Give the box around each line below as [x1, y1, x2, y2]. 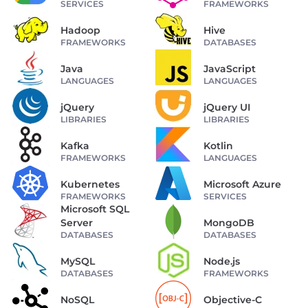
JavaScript [203, 62, 256, 75]
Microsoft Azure [203, 177, 281, 190]
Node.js [203, 254, 240, 267]
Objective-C [203, 293, 262, 306]
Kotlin [203, 139, 233, 152]
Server [60, 216, 93, 229]
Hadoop [60, 23, 100, 36]
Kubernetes [60, 177, 120, 190]
